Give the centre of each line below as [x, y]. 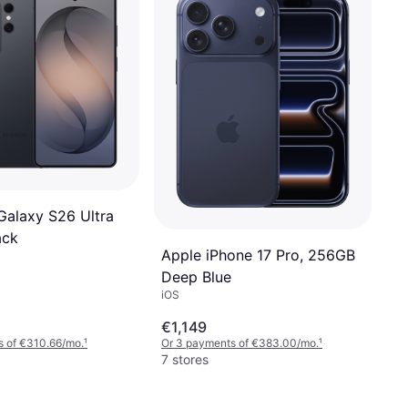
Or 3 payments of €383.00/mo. [240, 342]
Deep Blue [196, 276]
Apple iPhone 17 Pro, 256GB [258, 255]
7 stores [185, 359]
